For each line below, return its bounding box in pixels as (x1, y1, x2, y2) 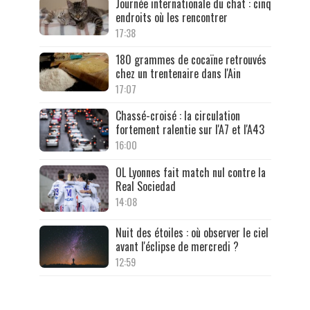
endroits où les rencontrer (115, 8, 228, 26)
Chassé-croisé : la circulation (115, 107, 240, 124)
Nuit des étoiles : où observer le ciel (115, 224, 268, 241)
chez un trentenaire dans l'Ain (115, 64, 241, 82)
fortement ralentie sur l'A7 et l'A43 (115, 120, 264, 138)
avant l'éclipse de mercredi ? (115, 237, 239, 255)
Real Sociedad (115, 178, 176, 195)
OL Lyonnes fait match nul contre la (115, 164, 266, 181)
